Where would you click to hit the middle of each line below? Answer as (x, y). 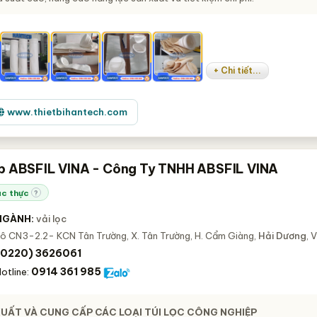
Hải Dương (283, 236)
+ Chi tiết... (238, 70)
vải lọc (52, 219)
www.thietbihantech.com (68, 112)
